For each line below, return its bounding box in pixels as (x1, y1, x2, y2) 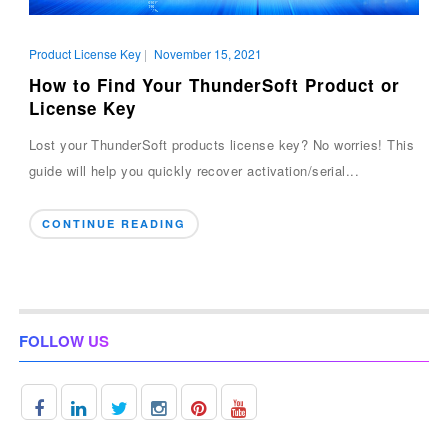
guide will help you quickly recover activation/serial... (28, 160, 360, 180)
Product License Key (28, 44, 141, 62)
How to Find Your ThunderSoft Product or (28, 72, 400, 97)
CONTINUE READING (41, 215, 186, 231)
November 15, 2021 (153, 44, 262, 62)
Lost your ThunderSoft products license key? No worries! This (28, 134, 414, 154)
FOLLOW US (18, 329, 109, 352)
